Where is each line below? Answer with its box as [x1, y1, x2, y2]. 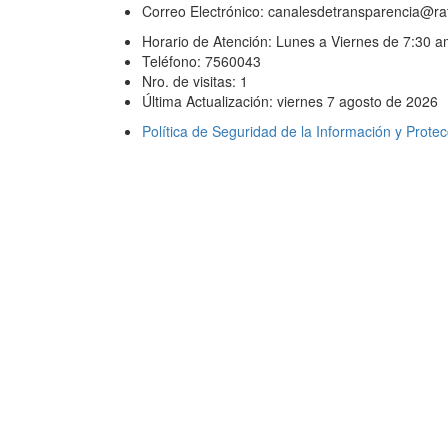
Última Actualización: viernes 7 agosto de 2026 [142, 91, 438, 111]
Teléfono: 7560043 [142, 51, 261, 71]
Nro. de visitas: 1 [142, 71, 248, 91]
